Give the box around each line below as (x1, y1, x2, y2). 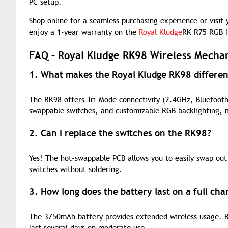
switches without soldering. (29, 165, 122, 174)
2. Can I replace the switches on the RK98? (29, 127, 211, 139)
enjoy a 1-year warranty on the (29, 27, 139, 37)
